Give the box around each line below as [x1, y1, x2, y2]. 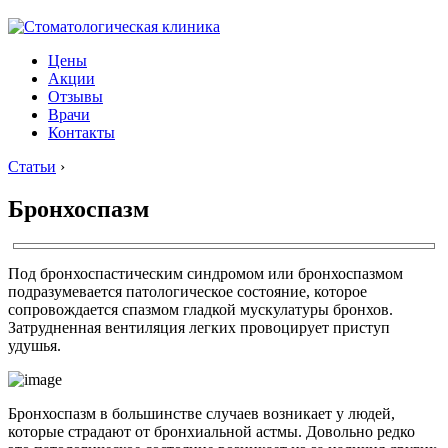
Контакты [48, 124, 115, 141]
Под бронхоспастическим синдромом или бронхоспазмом [8, 264, 403, 282]
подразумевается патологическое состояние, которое [8, 282, 367, 300]
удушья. [8, 336, 61, 354]
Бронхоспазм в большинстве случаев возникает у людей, [8, 404, 395, 422]
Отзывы [48, 88, 103, 105]
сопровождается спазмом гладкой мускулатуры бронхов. [8, 300, 393, 318]
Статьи [8, 158, 56, 175]
